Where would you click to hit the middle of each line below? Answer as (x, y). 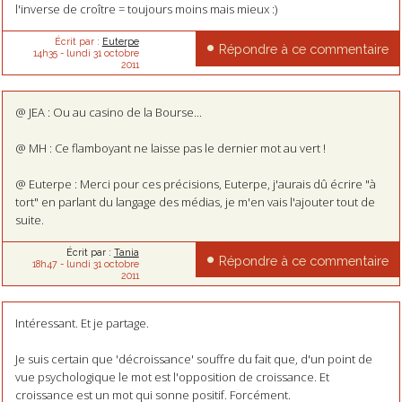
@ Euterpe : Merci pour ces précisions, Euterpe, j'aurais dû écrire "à (195, 184)
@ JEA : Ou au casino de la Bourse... (108, 113)
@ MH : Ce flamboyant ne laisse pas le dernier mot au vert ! (170, 149)
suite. (29, 220)
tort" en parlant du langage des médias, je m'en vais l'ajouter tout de (195, 202)
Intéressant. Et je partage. (82, 323)
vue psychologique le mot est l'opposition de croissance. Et (172, 377)
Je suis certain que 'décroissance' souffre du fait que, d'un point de (193, 359)
